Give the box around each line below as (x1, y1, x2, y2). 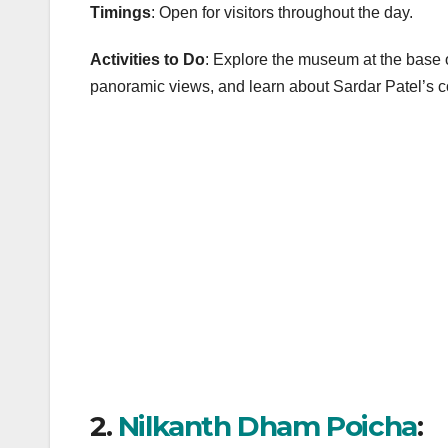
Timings (90, 3, 151, 21)
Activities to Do (90, 50, 205, 68)
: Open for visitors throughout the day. (151, 3, 413, 21)
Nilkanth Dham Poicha (117, 408, 417, 443)
